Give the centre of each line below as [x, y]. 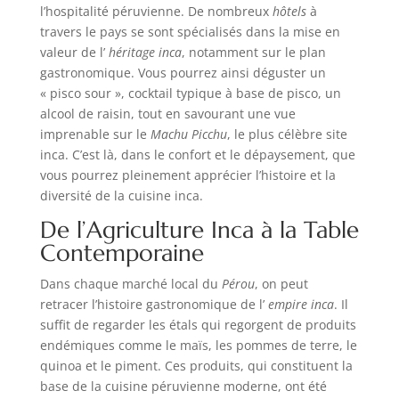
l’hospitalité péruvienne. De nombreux [156, 11]
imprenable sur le [95, 134]
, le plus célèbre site [287, 134]
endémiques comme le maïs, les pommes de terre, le [198, 345]
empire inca [301, 304]
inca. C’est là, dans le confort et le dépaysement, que [197, 154]
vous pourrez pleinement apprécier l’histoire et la [187, 175]
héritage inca [145, 52]
